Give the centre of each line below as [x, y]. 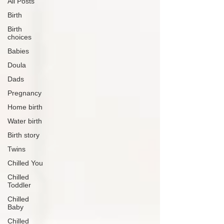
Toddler [19, 185]
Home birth [25, 107]
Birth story [23, 135]
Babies [18, 51]
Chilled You [25, 163]
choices [19, 37]
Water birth [25, 121]
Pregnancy [24, 93]
